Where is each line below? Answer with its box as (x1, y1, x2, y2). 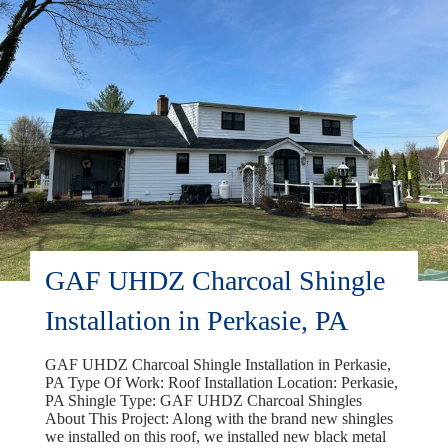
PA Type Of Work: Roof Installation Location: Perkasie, (45, 373, 398, 391)
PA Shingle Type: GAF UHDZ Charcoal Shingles (45, 391, 362, 409)
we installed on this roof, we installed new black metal (45, 427, 386, 445)
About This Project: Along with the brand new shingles (45, 409, 393, 427)
